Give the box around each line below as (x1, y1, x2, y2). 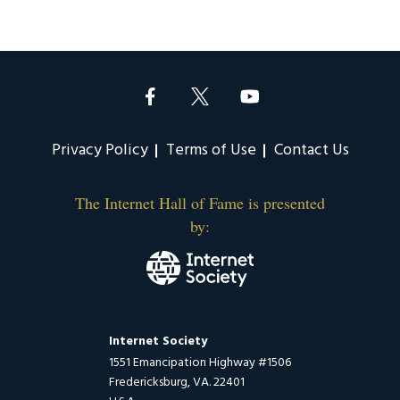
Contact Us (273, 137, 349, 164)
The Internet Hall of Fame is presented (75, 192, 325, 214)
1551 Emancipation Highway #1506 (109, 352, 291, 373)
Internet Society (109, 330, 207, 352)
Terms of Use (165, 137, 256, 164)
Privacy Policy (51, 137, 148, 164)
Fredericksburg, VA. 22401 (109, 371, 245, 393)
